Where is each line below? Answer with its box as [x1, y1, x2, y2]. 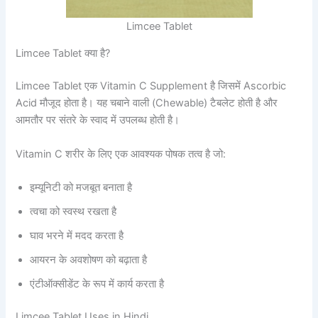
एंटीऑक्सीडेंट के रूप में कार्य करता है [30, 277, 165, 290]
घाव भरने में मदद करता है [30, 229, 124, 242]
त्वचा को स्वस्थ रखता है [30, 204, 117, 218]
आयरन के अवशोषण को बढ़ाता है [30, 253, 148, 266]
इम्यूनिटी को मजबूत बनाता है [30, 180, 133, 194]
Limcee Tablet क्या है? [16, 47, 111, 60]
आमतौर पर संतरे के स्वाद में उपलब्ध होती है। [16, 114, 180, 127]
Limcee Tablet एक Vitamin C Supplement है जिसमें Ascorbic [16, 79, 287, 93]
